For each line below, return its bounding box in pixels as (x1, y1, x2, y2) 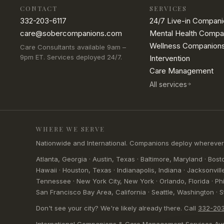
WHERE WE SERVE (36, 124, 105, 133)
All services (149, 79, 187, 88)
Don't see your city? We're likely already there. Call (36, 203, 198, 212)
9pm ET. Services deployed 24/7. (20, 53, 122, 61)
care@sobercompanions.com (20, 28, 122, 38)
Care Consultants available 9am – (20, 43, 126, 51)
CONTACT (20, 4, 57, 12)
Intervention (149, 53, 190, 63)
